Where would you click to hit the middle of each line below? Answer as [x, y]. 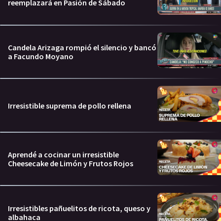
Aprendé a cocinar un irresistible [63, 155]
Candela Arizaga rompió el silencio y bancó [82, 47]
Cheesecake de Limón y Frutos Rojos [71, 164]
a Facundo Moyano [41, 56]
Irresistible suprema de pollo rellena [70, 105]
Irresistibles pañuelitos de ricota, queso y [79, 208]
